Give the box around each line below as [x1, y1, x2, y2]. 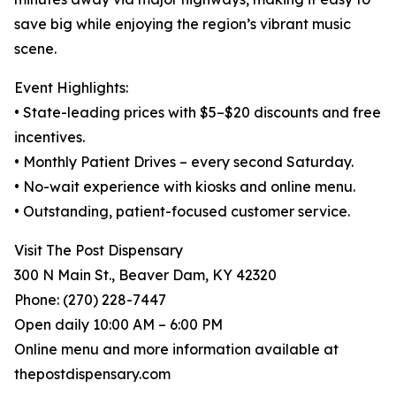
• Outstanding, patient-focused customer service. [14, 202, 350, 221]
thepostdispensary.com [14, 365, 171, 384]
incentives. [14, 128, 85, 147]
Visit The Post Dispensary [14, 241, 183, 260]
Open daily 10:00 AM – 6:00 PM [14, 316, 223, 334]
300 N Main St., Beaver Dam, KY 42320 [14, 266, 277, 285]
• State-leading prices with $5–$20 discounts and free [14, 103, 381, 122]
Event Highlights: [14, 79, 128, 97]
